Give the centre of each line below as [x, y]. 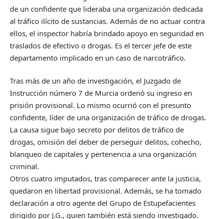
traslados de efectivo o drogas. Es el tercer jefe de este [101, 45]
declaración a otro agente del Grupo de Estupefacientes [103, 203]
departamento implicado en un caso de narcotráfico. [98, 57]
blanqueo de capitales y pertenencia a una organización [103, 154]
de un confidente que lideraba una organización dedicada [106, 9]
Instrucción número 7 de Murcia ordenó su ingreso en [101, 93]
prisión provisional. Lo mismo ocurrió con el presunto [100, 105]
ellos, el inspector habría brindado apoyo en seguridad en [107, 33]
